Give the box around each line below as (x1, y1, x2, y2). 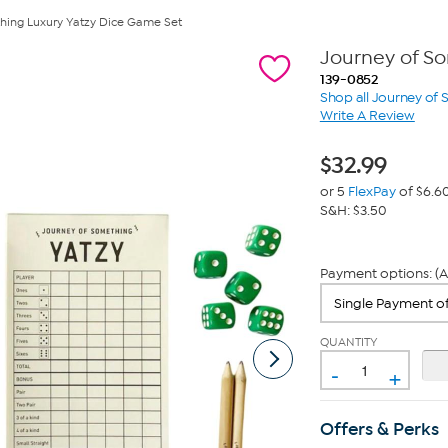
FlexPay (347, 183, 396, 200)
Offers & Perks (319, 418, 439, 440)
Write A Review (319, 107, 415, 124)
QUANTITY (319, 335, 378, 349)
